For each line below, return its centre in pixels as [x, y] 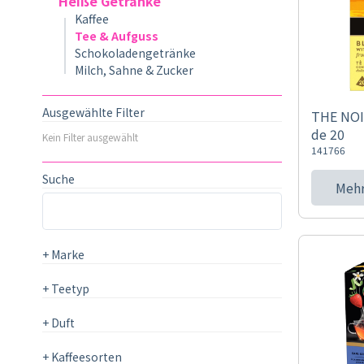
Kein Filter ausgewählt [90, 137]
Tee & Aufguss [117, 36]
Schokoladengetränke [135, 53]
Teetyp [69, 288]
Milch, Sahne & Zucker [134, 70]
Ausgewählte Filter [93, 112]
